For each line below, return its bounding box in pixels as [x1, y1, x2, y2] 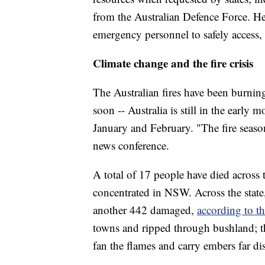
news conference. [93, 138, 169, 153]
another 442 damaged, [93, 202, 194, 218]
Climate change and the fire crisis [93, 55, 253, 72]
